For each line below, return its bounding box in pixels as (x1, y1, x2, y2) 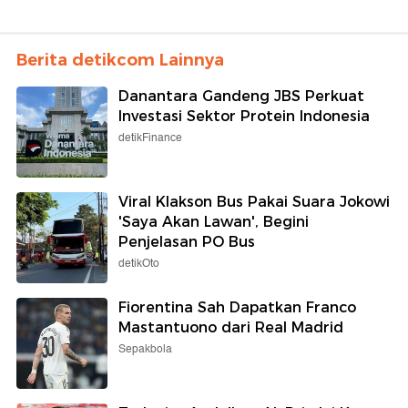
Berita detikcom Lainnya (16, 50, 224, 71)
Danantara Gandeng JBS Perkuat (118, 87, 364, 106)
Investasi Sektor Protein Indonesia (118, 107, 370, 126)
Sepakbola (118, 341, 172, 359)
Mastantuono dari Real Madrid (118, 319, 343, 337)
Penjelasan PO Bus (118, 233, 255, 251)
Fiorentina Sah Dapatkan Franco (118, 299, 356, 317)
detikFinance (118, 129, 182, 148)
